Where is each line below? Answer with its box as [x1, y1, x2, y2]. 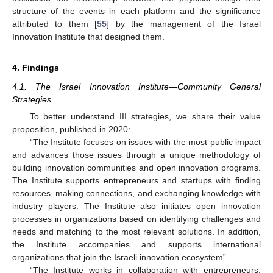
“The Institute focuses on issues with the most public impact [29, 136, 261, 147]
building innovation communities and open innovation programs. [12, 162, 261, 172]
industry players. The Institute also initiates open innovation [12, 200, 261, 211]
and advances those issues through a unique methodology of [12, 149, 261, 160]
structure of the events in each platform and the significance [12, 5, 261, 16]
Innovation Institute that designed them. [12, 31, 165, 41]
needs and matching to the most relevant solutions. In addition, [12, 226, 261, 236]
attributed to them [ [12, 18, 97, 29]
